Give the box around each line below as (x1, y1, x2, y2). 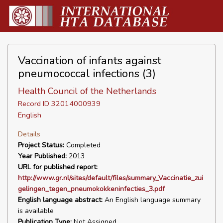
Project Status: (18, 140, 64, 150)
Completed (64, 140, 101, 150)
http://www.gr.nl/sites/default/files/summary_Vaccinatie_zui (18, 173, 203, 183)
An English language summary (103, 195, 201, 205)
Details (18, 129, 40, 139)
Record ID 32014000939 (18, 99, 101, 109)
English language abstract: (18, 195, 103, 205)
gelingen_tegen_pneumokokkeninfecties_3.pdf (18, 184, 165, 194)
